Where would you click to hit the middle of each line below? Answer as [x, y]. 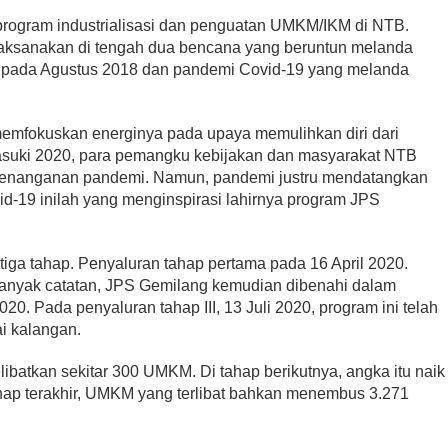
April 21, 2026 [122, 156]
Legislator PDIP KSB [269, 82]
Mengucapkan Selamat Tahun [312, 102]
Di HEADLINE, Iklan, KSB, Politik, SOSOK [290, 142]
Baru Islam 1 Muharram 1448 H [313, 122]
